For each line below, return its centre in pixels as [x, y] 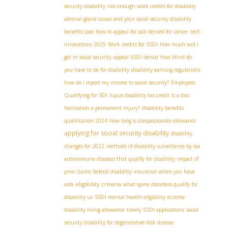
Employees [183, 82]
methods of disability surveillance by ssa [153, 146]
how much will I [179, 44]
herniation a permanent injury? [102, 108]
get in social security [88, 57]
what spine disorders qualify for [160, 184]
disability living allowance [94, 210]
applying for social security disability [117, 133]
